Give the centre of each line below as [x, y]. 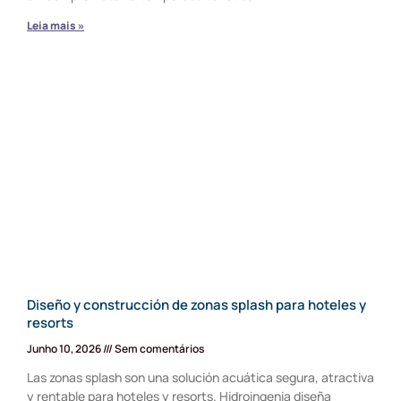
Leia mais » [55, 26]
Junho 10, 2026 [65, 349]
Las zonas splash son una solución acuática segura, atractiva [200, 377]
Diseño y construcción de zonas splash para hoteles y [196, 305]
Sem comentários [158, 349]
